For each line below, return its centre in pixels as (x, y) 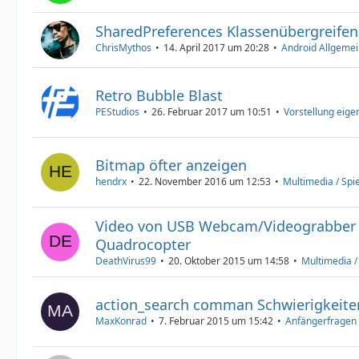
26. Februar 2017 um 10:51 (212, 112)
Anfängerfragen (321, 321)
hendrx (111, 182)
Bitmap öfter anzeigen (171, 165)
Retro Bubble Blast (159, 95)
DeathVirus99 (126, 260)
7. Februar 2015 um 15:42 (216, 321)
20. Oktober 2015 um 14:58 (229, 260)
